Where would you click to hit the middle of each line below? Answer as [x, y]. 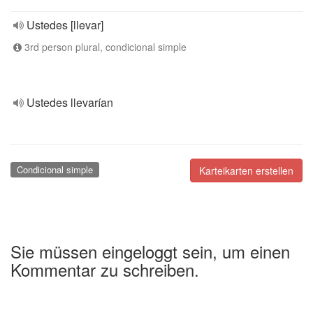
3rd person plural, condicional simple [104, 47]
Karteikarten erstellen [246, 170]
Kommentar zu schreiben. [105, 269]
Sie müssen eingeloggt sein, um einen [150, 251]
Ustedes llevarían [70, 102]
